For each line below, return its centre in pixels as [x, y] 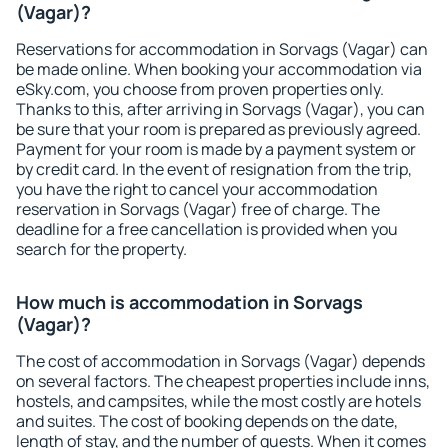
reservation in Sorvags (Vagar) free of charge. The [198, 209]
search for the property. [101, 249]
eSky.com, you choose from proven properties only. [200, 89]
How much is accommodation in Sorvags [189, 302]
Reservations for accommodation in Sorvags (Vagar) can [222, 49]
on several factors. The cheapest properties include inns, [223, 381]
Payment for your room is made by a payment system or [216, 149]
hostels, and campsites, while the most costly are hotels [218, 401]
